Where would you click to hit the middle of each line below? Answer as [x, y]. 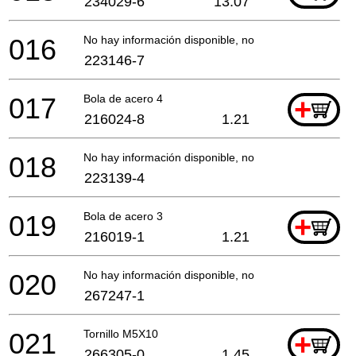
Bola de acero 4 [123, 98]
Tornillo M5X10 [121, 333]
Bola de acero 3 [123, 216]
